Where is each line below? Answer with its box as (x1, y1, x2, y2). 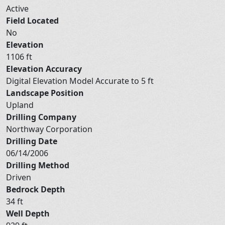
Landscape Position (6, 87, 84, 98)
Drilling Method (6, 159, 69, 171)
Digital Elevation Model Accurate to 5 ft (6, 75, 156, 86)
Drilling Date (6, 135, 57, 147)
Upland (6, 99, 36, 110)
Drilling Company (6, 111, 76, 123)
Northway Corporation (6, 123, 94, 135)
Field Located (6, 15, 59, 26)
